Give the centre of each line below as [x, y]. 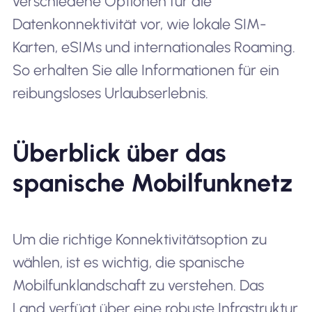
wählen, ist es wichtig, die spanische [128, 262]
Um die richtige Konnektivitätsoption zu [139, 239]
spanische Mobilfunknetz [152, 182]
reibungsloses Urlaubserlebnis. [110, 93]
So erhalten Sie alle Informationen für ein [146, 70]
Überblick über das [119, 153]
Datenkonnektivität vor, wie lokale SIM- [139, 24]
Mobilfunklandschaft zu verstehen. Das [138, 285]
